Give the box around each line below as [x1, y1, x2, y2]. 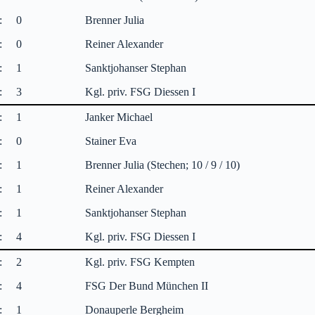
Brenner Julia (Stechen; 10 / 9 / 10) [85, 158, 240, 171]
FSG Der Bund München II [85, 279, 209, 292]
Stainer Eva [85, 134, 137, 147]
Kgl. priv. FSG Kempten [85, 255, 195, 268]
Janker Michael [85, 110, 153, 123]
